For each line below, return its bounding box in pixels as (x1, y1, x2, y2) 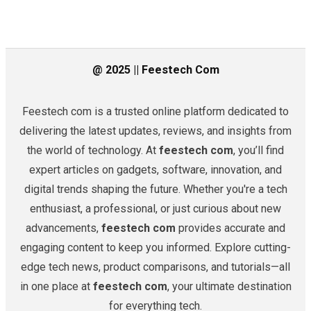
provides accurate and (176, 221, 285, 235)
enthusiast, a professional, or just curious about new (30, 202, 281, 216)
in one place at (19, 280, 93, 294)
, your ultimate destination (167, 280, 292, 294)
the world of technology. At (27, 144, 159, 158)
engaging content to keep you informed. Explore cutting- (20, 241, 291, 255)
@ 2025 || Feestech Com (92, 63, 219, 77)
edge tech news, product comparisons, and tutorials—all (21, 260, 290, 274)
